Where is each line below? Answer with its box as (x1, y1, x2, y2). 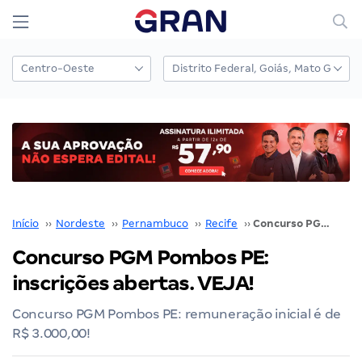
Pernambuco (122, 217, 188, 229)
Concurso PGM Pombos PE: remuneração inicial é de (12, 305, 342, 322)
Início (12, 217, 39, 229)
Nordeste (56, 217, 105, 229)
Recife (205, 217, 238, 229)
